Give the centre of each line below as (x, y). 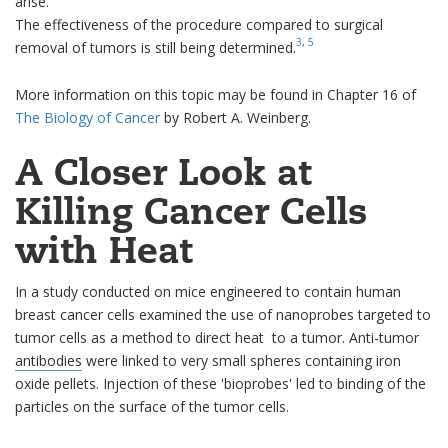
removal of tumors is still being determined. (155, 47)
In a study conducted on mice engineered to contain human (208, 291)
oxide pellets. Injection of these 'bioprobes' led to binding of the (220, 383)
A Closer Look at (163, 171)
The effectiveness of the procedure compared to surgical (199, 24)
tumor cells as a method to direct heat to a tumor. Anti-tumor (217, 337)
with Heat (103, 249)
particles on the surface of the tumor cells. (152, 406)
